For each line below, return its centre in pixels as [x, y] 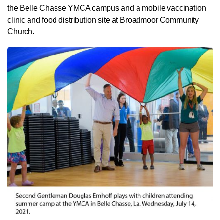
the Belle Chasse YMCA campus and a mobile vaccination [107, 8]
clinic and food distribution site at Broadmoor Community [103, 20]
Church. [21, 32]
